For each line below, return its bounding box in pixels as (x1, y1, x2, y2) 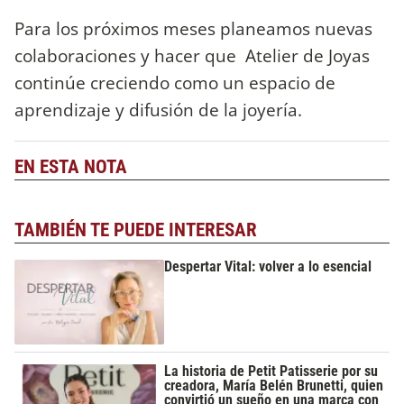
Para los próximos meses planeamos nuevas (14, 16, 372, 41)
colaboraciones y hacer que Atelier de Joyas (14, 43, 370, 69)
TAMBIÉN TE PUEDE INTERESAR (14, 218, 257, 241)
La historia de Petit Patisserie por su (164, 362, 379, 380)
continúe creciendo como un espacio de (14, 70, 335, 96)
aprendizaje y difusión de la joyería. (14, 97, 307, 123)
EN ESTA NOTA (14, 156, 127, 179)
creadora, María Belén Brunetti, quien (164, 376, 384, 394)
